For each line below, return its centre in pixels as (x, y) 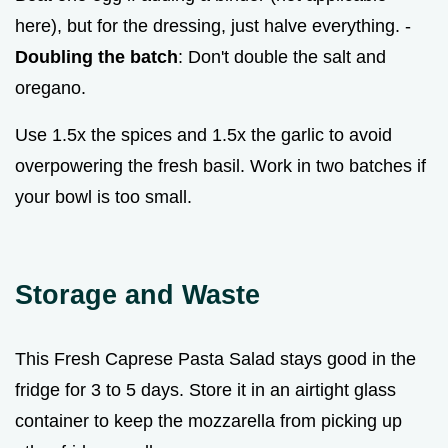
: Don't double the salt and (282, 56)
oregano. (50, 87)
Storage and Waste (137, 294)
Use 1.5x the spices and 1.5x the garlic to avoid (203, 134)
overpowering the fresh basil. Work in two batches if (220, 165)
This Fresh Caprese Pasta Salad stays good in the (215, 358)
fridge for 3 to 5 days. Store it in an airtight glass (205, 389)
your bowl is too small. (103, 196)
